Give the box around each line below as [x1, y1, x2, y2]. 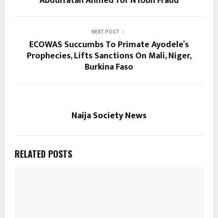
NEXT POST [91, 29, 119, 35]
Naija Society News [72, 108, 146, 123]
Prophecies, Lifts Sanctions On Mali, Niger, [26, 48, 192, 63]
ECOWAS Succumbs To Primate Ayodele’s [29, 37, 189, 52]
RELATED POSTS [15, 147, 72, 160]
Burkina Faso [85, 59, 133, 74]
